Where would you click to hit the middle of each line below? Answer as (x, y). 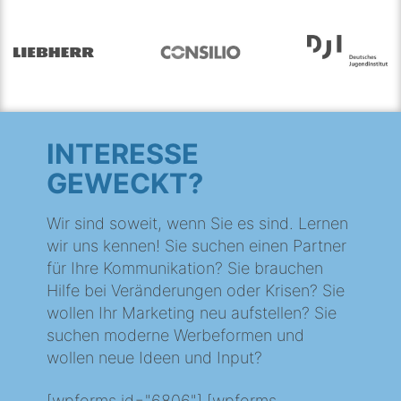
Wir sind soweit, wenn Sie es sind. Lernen (198, 223)
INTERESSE (123, 154)
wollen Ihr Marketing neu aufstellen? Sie (192, 312)
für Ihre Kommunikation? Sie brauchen (185, 268)
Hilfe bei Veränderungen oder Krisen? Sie (196, 290)
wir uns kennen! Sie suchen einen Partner (197, 245)
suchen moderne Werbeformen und (176, 335)
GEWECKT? (125, 183)
